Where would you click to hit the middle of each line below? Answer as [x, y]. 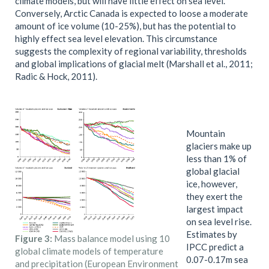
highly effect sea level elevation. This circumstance [116, 38]
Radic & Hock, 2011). [56, 76]
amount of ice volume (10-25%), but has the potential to [125, 26]
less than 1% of [216, 158]
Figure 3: [35, 238]
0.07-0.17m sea [217, 259]
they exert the [214, 196]
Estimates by [212, 234]
